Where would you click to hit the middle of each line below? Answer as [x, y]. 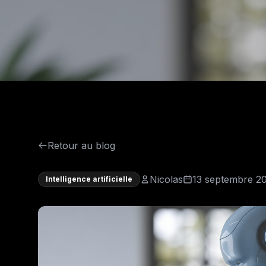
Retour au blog [81, 145]
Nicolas [166, 179]
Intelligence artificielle [89, 179]
